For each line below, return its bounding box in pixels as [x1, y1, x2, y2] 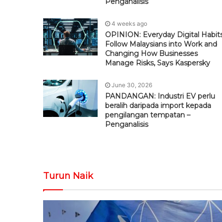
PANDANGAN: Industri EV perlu [105, 92, 215, 101]
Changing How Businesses [105, 49, 198, 58]
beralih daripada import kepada [105, 101, 211, 111]
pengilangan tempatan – [105, 111, 190, 120]
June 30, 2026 [111, 81, 152, 89]
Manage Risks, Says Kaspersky [105, 58, 210, 68]
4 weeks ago [111, 20, 147, 28]
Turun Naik [43, 170, 93, 182]
